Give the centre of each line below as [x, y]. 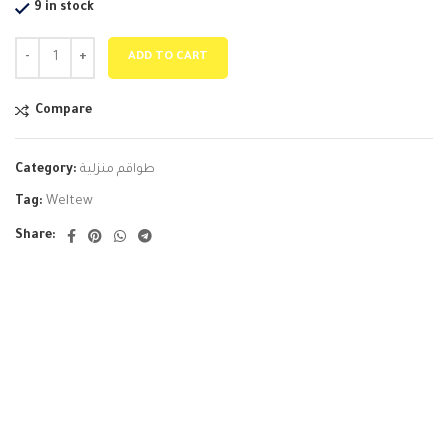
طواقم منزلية [117, 170]
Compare [64, 111]
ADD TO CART [168, 57]
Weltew [69, 202]
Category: [46, 170]
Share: [35, 236]
